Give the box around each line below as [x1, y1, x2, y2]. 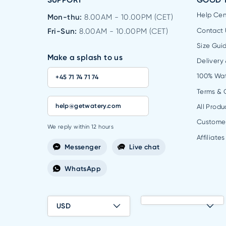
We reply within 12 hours [47, 123, 114, 130]
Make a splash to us [47, 52, 123, 62]
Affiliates [196, 133, 225, 141]
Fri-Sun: [47, 26, 80, 36]
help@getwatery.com [55, 102, 122, 110]
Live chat [129, 143, 160, 151]
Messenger [64, 143, 101, 151]
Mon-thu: [47, 12, 85, 22]
